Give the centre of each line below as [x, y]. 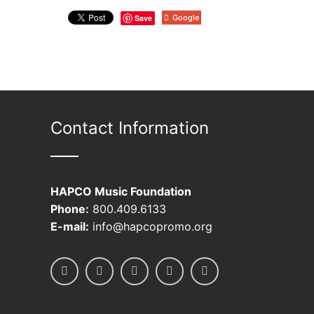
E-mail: [70, 226]
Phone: [70, 209]
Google [186, 18]
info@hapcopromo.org [151, 226]
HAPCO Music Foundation [121, 191]
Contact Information [130, 128]
